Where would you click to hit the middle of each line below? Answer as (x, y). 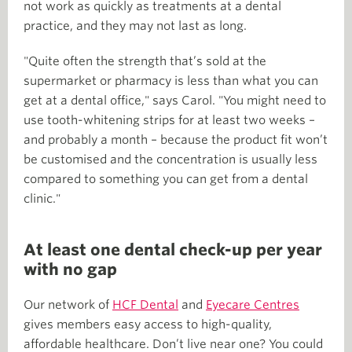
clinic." (42, 198)
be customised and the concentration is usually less (170, 159)
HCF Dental (145, 304)
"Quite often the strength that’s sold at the (145, 61)
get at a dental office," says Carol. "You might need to (175, 100)
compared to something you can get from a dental (166, 179)
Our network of (68, 304)
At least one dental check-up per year (173, 249)
